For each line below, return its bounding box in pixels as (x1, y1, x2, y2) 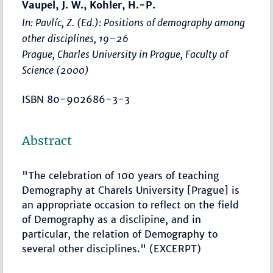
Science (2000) (22, 64, 90, 77)
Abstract (22, 133, 73, 149)
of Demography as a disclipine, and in (22, 213, 202, 226)
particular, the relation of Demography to (22, 228, 218, 241)
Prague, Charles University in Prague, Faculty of (22, 48, 229, 61)
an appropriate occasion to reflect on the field (22, 199, 239, 211)
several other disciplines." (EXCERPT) (22, 243, 202, 255)
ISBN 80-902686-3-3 (22, 93, 130, 106)
